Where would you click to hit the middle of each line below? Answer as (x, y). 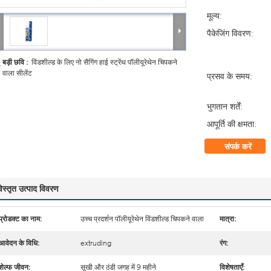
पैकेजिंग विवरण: (230, 33)
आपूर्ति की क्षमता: (232, 124)
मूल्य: (214, 15)
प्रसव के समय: (230, 76)
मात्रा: (228, 219)
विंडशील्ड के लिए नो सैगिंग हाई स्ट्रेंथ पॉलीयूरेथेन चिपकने (104, 62)
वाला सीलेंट (17, 73)
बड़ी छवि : (17, 62)
